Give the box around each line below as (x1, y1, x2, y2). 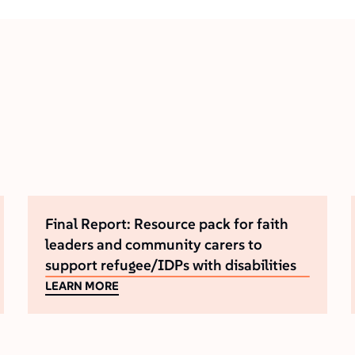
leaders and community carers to (45, 235, 263, 254)
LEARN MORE (52, 277, 120, 293)
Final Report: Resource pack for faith (45, 214, 289, 233)
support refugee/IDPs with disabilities (45, 255, 297, 274)
